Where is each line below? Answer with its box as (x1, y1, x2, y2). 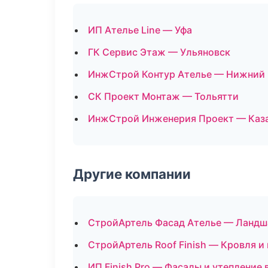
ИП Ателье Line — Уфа (88, 24, 192, 36)
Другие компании (73, 166, 191, 182)
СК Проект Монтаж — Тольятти (88, 90, 239, 102)
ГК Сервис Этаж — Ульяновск (88, 46, 230, 58)
